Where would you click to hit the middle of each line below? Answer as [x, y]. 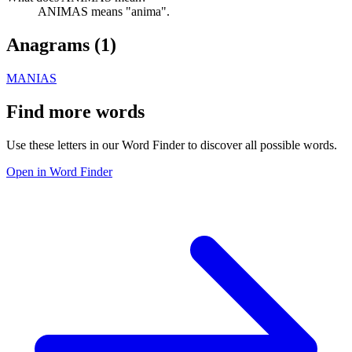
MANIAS [31, 78]
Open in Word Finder [59, 171]
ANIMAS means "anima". [104, 11]
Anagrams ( [53, 44]
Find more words [75, 111]
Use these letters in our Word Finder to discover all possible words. [172, 145]
